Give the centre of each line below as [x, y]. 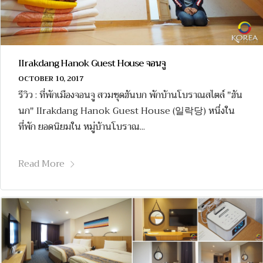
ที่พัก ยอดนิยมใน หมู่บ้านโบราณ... [82, 127]
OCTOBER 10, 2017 [51, 79]
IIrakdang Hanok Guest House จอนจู [92, 64]
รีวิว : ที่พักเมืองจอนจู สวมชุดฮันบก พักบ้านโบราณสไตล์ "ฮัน [130, 95]
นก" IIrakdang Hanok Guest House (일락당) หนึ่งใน [127, 111]
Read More [41, 163]
